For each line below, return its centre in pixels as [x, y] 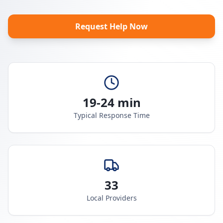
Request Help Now [111, 26]
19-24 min [111, 102]
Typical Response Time [111, 115]
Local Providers [111, 198]
